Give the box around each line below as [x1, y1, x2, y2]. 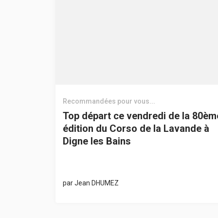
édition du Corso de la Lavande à [62, 122, 209, 134]
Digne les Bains [62, 135, 131, 147]
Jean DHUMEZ [74, 179, 119, 187]
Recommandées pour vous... [62, 97, 155, 105]
